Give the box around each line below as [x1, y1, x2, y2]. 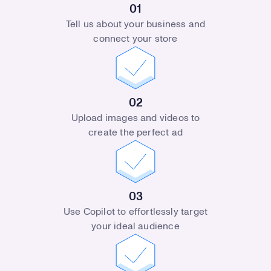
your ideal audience [91, 221, 180, 231]
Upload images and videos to [71, 113, 200, 123]
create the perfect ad [88, 127, 183, 137]
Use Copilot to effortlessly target [63, 206, 208, 217]
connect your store [93, 33, 178, 44]
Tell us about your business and [65, 19, 206, 29]
